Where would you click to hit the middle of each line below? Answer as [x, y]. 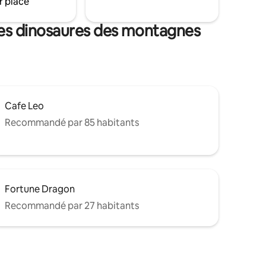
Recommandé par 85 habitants [72, 123]
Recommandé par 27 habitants [72, 206]
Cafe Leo [24, 106]
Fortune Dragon [40, 189]
